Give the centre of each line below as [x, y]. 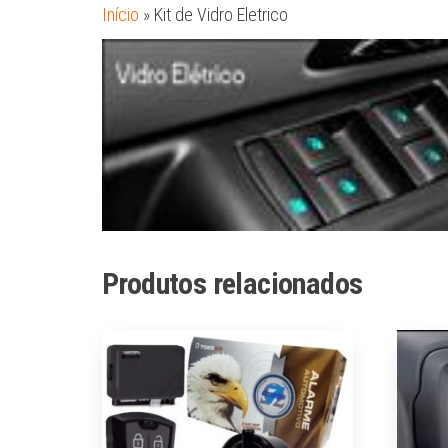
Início [120, 14]
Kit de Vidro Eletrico [221, 14]
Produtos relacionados [232, 283]
